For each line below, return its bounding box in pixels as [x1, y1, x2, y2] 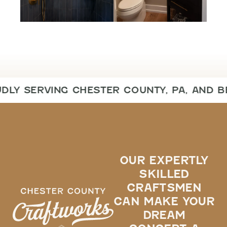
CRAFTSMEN [127, 181, 201, 194]
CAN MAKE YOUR [113, 195, 214, 208]
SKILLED [139, 167, 189, 180]
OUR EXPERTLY [120, 154, 208, 167]
